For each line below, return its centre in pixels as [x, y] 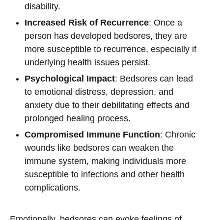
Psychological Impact [70, 79]
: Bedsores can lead [154, 79]
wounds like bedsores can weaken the [99, 148]
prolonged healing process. [78, 118]
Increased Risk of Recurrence [87, 23]
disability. [42, 6]
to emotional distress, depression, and [99, 92]
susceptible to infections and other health [105, 174]
